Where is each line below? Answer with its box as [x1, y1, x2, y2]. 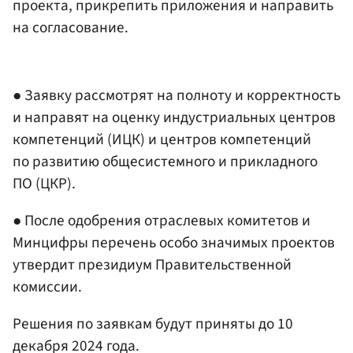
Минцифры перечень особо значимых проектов [13, 232, 335, 255]
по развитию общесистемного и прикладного [13, 150, 318, 173]
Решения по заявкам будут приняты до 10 [13, 313, 293, 336]
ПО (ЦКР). [13, 173, 76, 195]
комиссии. [13, 276, 82, 299]
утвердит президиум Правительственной [13, 254, 292, 277]
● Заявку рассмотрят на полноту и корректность [13, 84, 340, 107]
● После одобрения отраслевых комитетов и [13, 210, 310, 232]
